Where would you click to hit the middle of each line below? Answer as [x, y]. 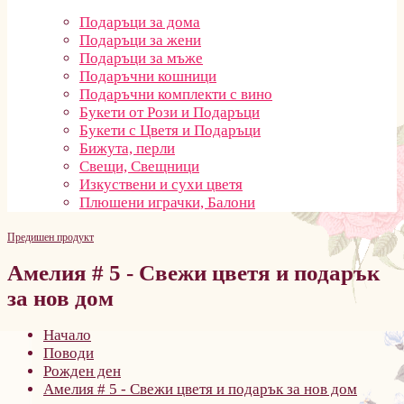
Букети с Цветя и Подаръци [170, 130]
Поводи [69, 353]
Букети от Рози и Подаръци [170, 112]
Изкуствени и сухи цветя [161, 184]
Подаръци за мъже [141, 58]
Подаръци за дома [140, 22]
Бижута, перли [127, 148]
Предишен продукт [50, 237]
